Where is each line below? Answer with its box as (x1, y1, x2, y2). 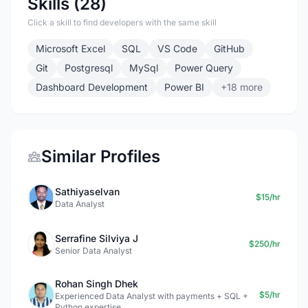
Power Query (175, 62, 233, 74)
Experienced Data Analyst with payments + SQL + (55, 291, 248, 301)
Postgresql (65, 62, 113, 74)
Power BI (164, 81, 204, 93)
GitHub (214, 43, 245, 54)
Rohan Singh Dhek (55, 278, 138, 289)
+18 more (221, 81, 263, 93)
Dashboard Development (36, 81, 148, 93)
